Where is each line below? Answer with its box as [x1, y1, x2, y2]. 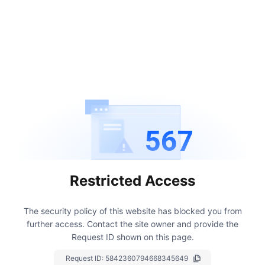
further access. [27, 218, 87, 229]
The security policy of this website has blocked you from [23, 205, 242, 216]
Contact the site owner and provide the [87, 218, 238, 229]
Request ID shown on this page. [71, 231, 194, 242]
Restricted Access [70, 172, 195, 189]
